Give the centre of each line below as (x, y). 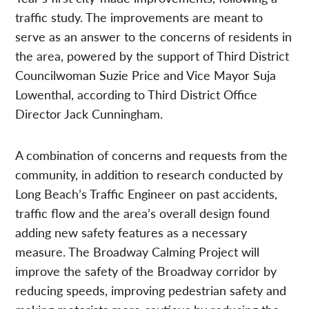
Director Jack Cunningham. (89, 114)
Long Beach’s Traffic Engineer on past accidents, (147, 194)
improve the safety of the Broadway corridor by (146, 271)
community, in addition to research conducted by (149, 175)
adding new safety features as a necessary (131, 232)
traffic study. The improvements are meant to (139, 17)
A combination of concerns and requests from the (152, 155)
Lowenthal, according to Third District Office (137, 94)
